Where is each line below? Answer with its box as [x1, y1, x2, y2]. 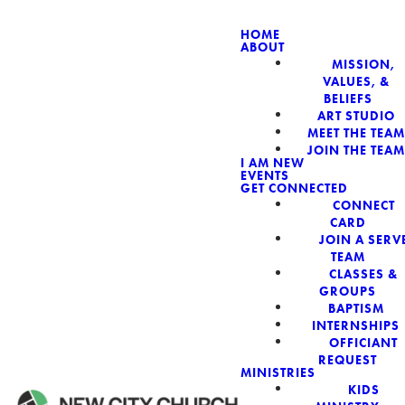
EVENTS [240, 168, 289, 184]
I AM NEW [240, 155, 305, 171]
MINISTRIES [240, 365, 316, 381]
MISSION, [332, 56, 396, 71]
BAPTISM [327, 300, 384, 316]
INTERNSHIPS [312, 317, 400, 333]
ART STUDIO [316, 108, 395, 123]
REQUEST [318, 352, 378, 367]
